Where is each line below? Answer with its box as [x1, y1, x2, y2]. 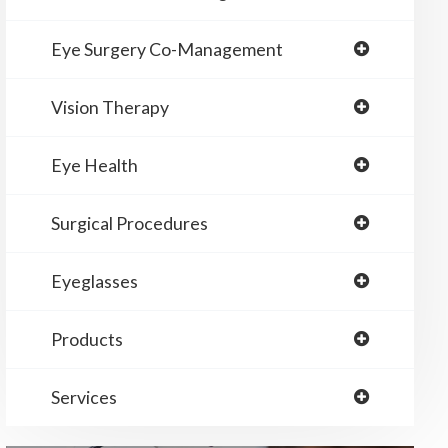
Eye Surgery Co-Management [50, 38, 283, 60]
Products [50, 328, 123, 350]
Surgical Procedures [50, 212, 208, 234]
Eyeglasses [50, 270, 138, 292]
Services [50, 386, 117, 408]
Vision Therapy [50, 96, 169, 118]
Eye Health [50, 154, 138, 176]
